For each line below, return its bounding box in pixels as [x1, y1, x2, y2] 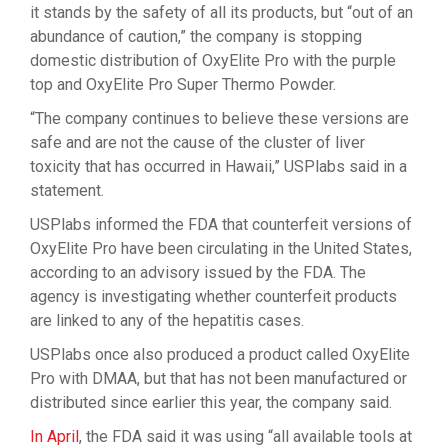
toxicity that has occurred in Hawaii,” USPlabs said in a [30, 157, 407, 176]
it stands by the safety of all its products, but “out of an [30, 3, 413, 22]
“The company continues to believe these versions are [30, 109, 409, 128]
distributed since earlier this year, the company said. [30, 393, 392, 412]
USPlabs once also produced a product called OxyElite [30, 345, 410, 364]
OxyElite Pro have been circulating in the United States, [30, 239, 412, 258]
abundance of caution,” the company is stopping [30, 27, 362, 46]
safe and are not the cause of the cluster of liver [30, 133, 365, 152]
